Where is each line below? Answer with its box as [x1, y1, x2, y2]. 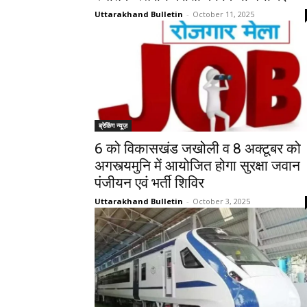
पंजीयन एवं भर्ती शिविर [95, 175, 204, 191]
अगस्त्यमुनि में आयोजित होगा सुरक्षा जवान [95, 158, 300, 174]
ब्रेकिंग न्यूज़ [99, 121, 127, 130]
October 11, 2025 [193, 9, 254, 19]
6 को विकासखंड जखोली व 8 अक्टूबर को [95, 140, 301, 157]
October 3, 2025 [193, 196, 250, 206]
